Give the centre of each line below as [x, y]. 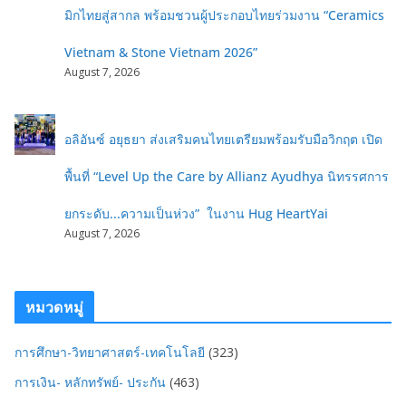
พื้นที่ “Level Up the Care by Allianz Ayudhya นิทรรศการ [227, 177]
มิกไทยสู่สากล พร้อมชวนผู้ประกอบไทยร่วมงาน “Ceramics [224, 15]
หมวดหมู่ [54, 308]
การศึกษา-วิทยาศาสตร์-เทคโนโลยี [110, 353]
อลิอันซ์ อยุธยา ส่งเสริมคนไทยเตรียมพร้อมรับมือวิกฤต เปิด [223, 140]
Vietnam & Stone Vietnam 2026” [161, 53]
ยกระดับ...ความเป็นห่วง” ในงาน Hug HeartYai [196, 214]
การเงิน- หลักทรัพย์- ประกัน [90, 382]
